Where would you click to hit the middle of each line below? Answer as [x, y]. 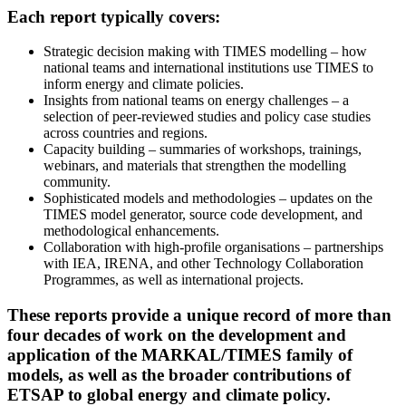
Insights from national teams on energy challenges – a [196, 101]
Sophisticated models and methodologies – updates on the [208, 198]
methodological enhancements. [131, 231]
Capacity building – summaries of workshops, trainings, [203, 150]
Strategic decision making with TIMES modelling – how [205, 52]
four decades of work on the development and [177, 334]
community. [77, 182]
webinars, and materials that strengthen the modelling [195, 166]
